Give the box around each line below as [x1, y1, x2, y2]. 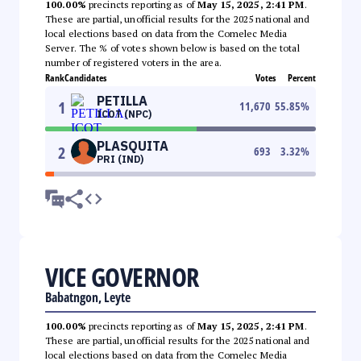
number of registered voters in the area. [45, 56, 222, 68]
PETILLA [97, 92, 147, 109]
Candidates [64, 70, 106, 85]
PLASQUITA [97, 137, 168, 154]
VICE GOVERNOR [45, 259, 199, 294]
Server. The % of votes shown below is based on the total [45, 41, 300, 54]
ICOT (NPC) [97, 107, 151, 120]
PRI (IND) [97, 152, 143, 165]
